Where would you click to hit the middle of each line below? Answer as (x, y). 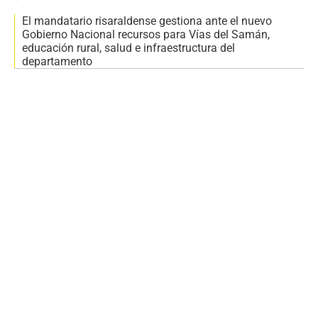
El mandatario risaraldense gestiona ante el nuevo (147, 21)
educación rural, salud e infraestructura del (128, 48)
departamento (57, 62)
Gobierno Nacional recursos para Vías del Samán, (146, 35)
